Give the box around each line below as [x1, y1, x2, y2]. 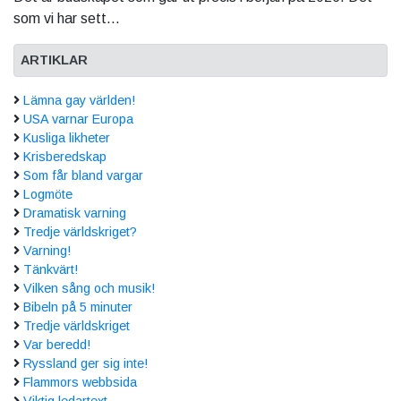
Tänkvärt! [23, 262, 78, 277]
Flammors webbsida [23, 375, 137, 390]
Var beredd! [23, 337, 90, 353]
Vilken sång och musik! [23, 281, 155, 296]
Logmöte [23, 187, 73, 202]
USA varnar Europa [23, 112, 133, 127]
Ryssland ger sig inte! [23, 356, 148, 371]
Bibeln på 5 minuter [23, 300, 132, 315]
